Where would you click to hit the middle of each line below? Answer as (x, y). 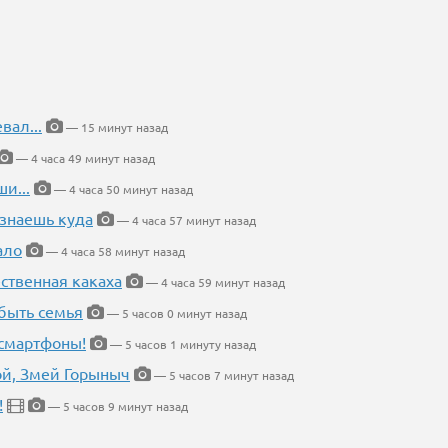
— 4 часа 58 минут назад (114, 251)
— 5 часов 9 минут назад (116, 406)
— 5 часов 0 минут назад (175, 313)
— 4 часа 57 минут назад (185, 220)
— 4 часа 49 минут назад (84, 158)
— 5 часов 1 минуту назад (181, 344)
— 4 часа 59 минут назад (214, 282)
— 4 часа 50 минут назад (122, 189)
